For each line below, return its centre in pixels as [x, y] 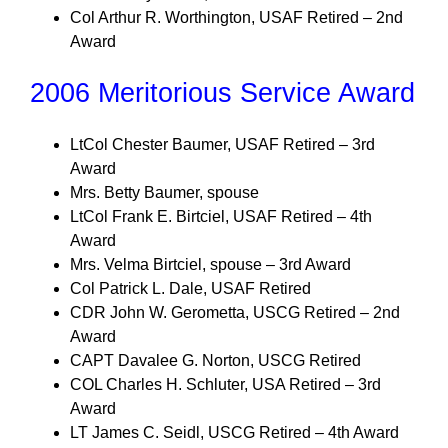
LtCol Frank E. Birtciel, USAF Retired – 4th [221, 216]
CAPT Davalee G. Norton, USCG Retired [215, 360]
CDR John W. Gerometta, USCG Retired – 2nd [235, 312]
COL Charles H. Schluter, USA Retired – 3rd [225, 384]
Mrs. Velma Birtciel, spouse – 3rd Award [210, 264]
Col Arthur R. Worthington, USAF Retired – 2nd [236, 17]
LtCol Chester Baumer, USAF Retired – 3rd [222, 144]
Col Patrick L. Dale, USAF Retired [190, 288]
